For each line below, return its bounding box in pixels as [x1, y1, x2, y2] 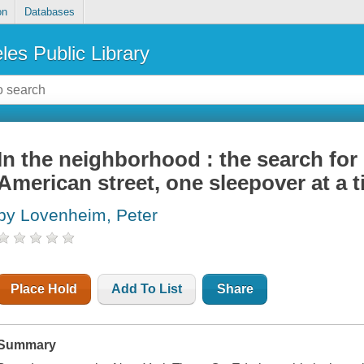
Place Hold [11, 282, 78, 297]
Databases [24, 6, 75, 19]
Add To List [111, 282, 183, 297]
